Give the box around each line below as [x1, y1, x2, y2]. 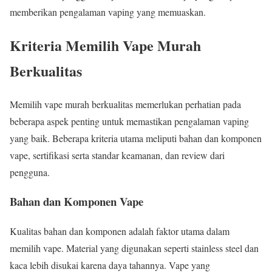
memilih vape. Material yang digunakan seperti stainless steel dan [10, 241, 259, 254]
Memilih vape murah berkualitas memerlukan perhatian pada [10, 97, 241, 110]
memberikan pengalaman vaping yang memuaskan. [10, 5, 206, 18]
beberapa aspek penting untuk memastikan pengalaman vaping [10, 114, 249, 127]
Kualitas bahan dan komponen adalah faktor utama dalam [10, 224, 229, 237]
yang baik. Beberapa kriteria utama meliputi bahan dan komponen [10, 131, 262, 144]
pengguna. [10, 165, 50, 178]
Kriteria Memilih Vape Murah [10, 34, 201, 56]
